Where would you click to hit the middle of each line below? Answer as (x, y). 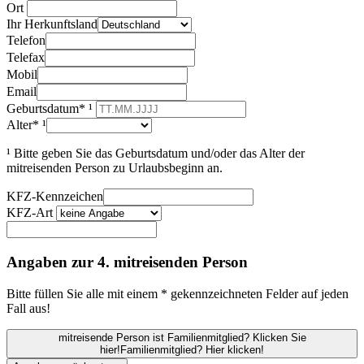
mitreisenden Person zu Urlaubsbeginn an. (115, 168)
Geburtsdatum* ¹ (50, 109)
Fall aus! (28, 308)
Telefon (26, 41)
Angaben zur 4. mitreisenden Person (127, 262)
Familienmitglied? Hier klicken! (192, 349)
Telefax (26, 58)
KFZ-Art (30, 213)
